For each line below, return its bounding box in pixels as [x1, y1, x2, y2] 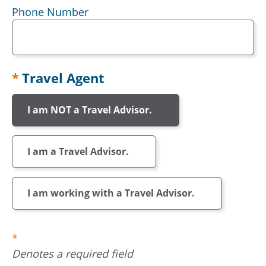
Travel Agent [22, 69, 104, 87]
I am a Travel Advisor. [27, 145, 129, 158]
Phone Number [12, 5, 88, 19]
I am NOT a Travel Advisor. [27, 103, 152, 116]
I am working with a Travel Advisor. [27, 186, 195, 199]
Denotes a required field [12, 246, 133, 261]
